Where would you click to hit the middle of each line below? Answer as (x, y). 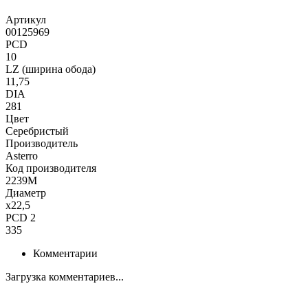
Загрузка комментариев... (65, 277)
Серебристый (37, 131)
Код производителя (51, 168)
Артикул (26, 20)
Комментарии (65, 254)
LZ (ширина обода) (51, 69)
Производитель (42, 144)
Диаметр (26, 193)
